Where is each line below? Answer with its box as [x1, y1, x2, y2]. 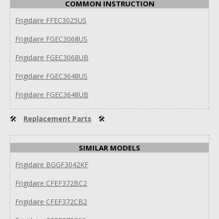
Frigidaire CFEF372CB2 [15, 197, 87, 206]
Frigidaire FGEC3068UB [15, 52, 88, 62]
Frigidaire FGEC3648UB [15, 89, 88, 99]
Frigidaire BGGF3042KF [15, 159, 88, 169]
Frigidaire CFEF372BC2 [15, 178, 87, 188]
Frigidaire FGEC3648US [15, 71, 88, 81]
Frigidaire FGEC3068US [15, 34, 88, 44]
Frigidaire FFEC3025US [15, 15, 87, 25]
